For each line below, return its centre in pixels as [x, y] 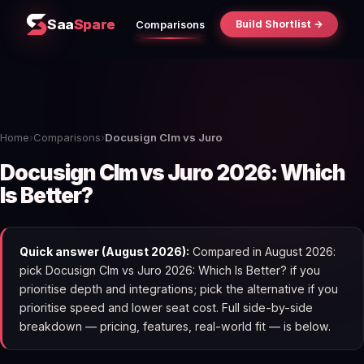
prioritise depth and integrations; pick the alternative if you [178, 288]
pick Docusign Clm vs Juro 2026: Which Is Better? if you [169, 270]
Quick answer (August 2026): [104, 251]
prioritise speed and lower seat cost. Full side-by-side [166, 307]
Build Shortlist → [279, 24]
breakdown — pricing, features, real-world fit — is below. [175, 326]
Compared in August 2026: [262, 251]
